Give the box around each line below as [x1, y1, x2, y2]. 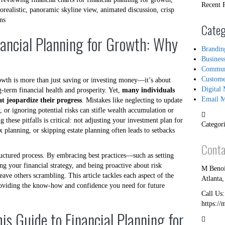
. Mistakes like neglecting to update [82, 96, 182, 104]
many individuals [122, 86, 175, 94]
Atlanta [201, 175, 222, 182]
